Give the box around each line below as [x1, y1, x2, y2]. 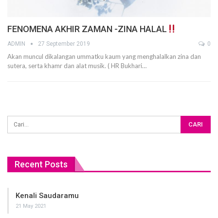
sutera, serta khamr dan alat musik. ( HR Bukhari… [7, 62, 146, 70]
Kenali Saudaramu [16, 191, 79, 200]
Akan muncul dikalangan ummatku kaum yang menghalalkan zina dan [7, 53, 201, 61]
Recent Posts [15, 159, 68, 170]
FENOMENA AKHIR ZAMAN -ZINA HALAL [7, 24, 167, 35]
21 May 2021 [16, 202, 46, 209]
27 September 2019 [38, 40, 90, 48]
